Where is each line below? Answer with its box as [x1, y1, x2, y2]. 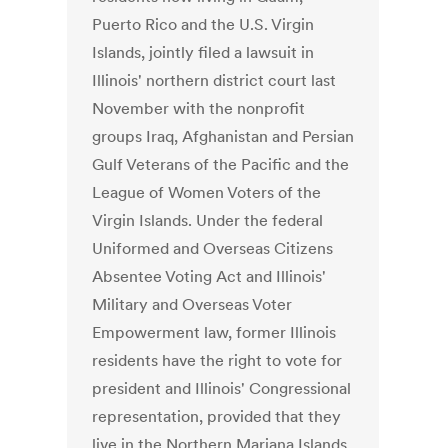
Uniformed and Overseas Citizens [92, 238, 334, 259]
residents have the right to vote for [92, 350, 343, 371]
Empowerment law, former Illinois [92, 322, 337, 343]
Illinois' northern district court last [92, 70, 337, 91]
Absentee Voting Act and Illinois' [92, 266, 327, 287]
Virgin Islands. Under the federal [92, 210, 324, 231]
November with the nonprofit [92, 98, 306, 119]
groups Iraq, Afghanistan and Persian [92, 126, 355, 147]
